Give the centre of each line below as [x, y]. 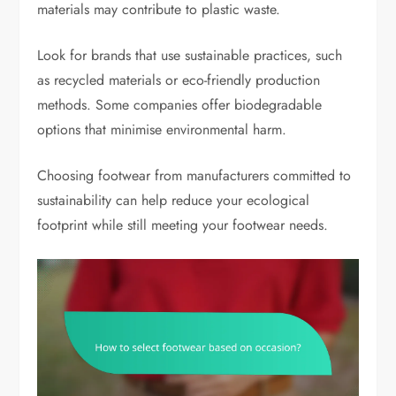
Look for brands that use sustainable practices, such [190, 55]
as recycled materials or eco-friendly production [179, 80]
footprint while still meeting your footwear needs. [183, 225]
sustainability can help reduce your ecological [174, 200]
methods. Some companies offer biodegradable [180, 104]
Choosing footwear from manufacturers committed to [194, 175]
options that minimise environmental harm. [162, 129]
